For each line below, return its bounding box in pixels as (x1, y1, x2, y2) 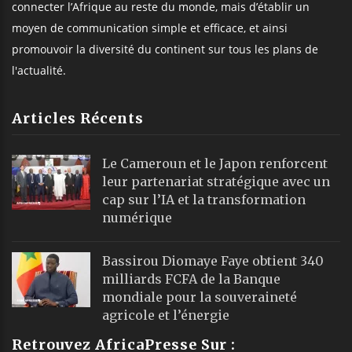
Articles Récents (12, 108, 144, 127)
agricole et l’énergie (102, 306, 229, 323)
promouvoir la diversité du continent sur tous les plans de (12, 41, 318, 57)
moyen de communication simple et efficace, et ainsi (12, 20, 288, 35)
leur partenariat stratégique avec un (102, 173, 330, 189)
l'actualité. (12, 62, 66, 78)
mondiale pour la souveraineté (102, 288, 297, 305)
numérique (102, 209, 172, 225)
